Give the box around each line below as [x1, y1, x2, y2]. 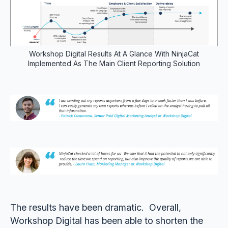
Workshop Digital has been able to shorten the [10, 215, 203, 226]
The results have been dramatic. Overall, [10, 202, 181, 213]
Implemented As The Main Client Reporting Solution [28, 59, 200, 68]
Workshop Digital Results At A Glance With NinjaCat [29, 49, 199, 58]
